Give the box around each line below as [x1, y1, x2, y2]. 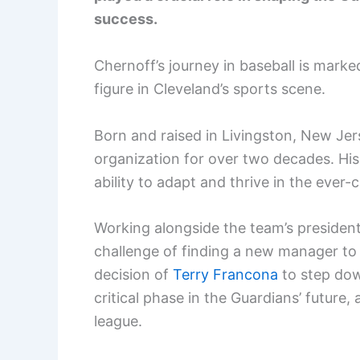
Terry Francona [173, 266, 278, 284]
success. [94, 10, 157, 27]
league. [94, 313, 142, 330]
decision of [94, 266, 173, 284]
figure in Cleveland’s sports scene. [94, 80, 325, 97]
